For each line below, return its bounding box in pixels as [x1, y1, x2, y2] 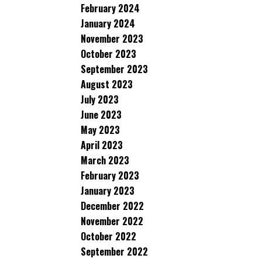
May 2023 [81, 123, 120, 137]
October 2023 [81, 47, 136, 61]
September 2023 [81, 62, 148, 76]
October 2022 [81, 229, 136, 243]
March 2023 [81, 153, 129, 167]
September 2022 [81, 244, 148, 258]
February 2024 [81, 1, 140, 15]
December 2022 [81, 199, 144, 213]
